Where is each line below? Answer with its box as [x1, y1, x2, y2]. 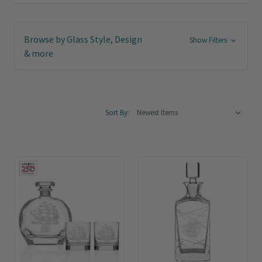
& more [24, 47, 53, 59]
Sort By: [105, 108, 129, 118]
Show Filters [189, 35, 229, 45]
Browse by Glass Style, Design [24, 33, 142, 45]
